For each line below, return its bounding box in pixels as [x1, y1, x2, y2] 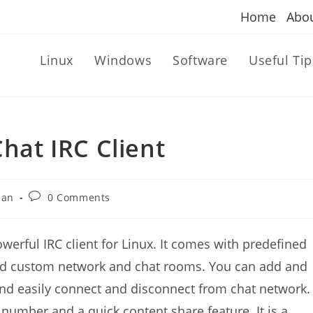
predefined [242, 235, 307, 252]
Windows [94, 52, 152, 68]
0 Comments [48, 191, 111, 204]
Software [173, 52, 228, 68]
